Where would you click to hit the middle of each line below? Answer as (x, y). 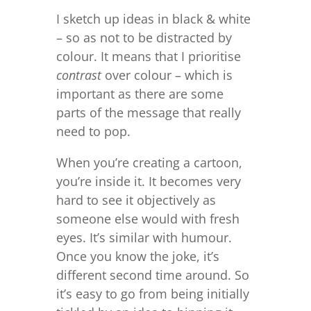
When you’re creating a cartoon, (149, 163)
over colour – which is (167, 75)
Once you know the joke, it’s (137, 257)
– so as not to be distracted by (144, 38)
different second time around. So (152, 275)
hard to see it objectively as (136, 200)
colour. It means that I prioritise (148, 57)
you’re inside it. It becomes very (148, 182)
